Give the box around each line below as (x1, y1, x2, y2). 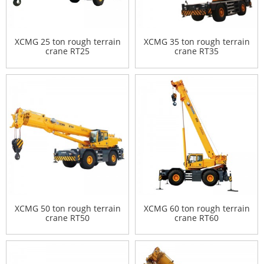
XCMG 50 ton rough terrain (14, 202, 121, 214)
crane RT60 (174, 212, 219, 223)
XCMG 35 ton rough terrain (143, 36, 250, 47)
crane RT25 (45, 45, 90, 57)
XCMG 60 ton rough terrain (143, 202, 250, 214)
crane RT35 (174, 45, 219, 57)
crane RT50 (45, 212, 90, 223)
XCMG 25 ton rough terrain (14, 36, 121, 47)
